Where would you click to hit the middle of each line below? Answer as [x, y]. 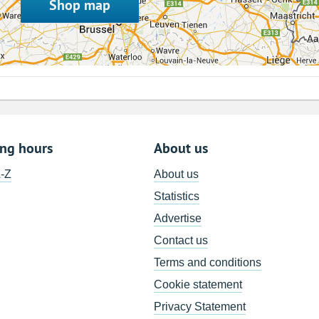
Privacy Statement [200, 307]
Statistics [177, 197]
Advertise [178, 219]
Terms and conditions [208, 263]
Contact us [181, 241]
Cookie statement [198, 285]
